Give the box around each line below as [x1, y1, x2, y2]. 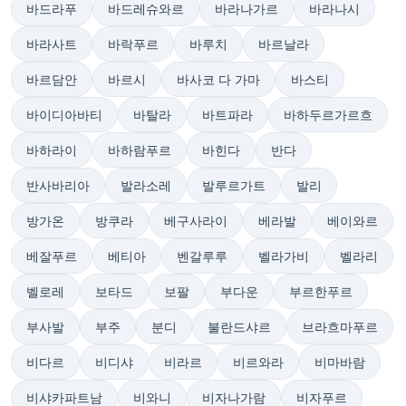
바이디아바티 [26, 106, 102, 123]
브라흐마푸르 [302, 318, 378, 335]
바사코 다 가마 [177, 71, 260, 88]
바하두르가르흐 [284, 106, 372, 123]
